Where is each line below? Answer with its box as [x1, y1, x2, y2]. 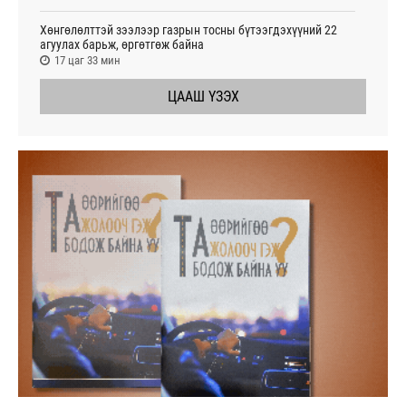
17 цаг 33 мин [54, 53, 121, 68]
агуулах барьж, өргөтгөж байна [40, 37, 204, 53]
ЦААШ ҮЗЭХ [167, 88, 239, 106]
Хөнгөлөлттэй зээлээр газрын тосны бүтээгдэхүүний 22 [40, 23, 337, 38]
